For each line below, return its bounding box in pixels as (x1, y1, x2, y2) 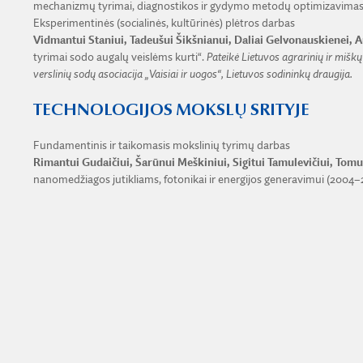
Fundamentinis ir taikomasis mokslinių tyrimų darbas (32, 139, 293, 152)
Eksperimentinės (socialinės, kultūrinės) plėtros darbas (32, 17, 295, 29)
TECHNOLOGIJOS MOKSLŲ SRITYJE (32, 101, 310, 119)
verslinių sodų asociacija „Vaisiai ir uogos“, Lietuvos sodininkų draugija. (32, 68, 352, 80)
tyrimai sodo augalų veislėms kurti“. (32, 51, 204, 63)
